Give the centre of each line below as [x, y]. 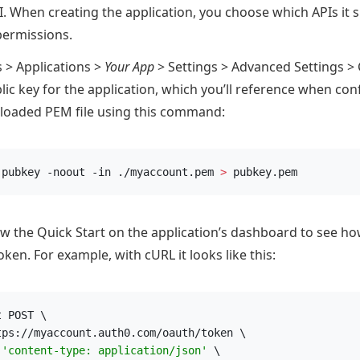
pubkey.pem [262, 172]
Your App [129, 67]
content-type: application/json [104, 350]
